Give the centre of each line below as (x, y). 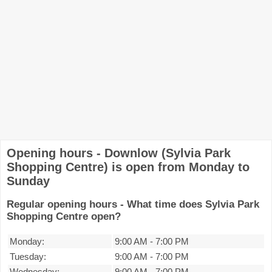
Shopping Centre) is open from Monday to (128, 167)
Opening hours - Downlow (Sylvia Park (119, 153)
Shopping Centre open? (64, 216)
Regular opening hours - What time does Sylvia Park (133, 204)
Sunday (28, 181)
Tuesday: (28, 257)
